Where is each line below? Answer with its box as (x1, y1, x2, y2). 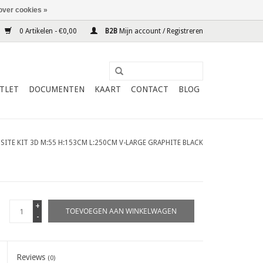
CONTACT (131, 85, 168, 94)
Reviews (16, 252, 48, 262)
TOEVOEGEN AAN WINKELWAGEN (66, 206, 177, 216)
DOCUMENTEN (29, 85, 85, 94)
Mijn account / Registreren (119, 27, 203, 35)
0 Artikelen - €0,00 (18, 27, 79, 35)
